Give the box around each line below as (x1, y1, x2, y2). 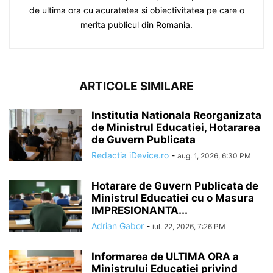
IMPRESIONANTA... (91, 204, 188, 216)
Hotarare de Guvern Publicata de (91, 180, 258, 192)
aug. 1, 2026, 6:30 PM (177, 151, 251, 160)
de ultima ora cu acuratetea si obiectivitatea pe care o (29, 5, 244, 15)
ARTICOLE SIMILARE (79, 79, 194, 93)
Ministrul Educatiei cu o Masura (91, 192, 254, 204)
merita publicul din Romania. (80, 19, 193, 30)
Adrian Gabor (91, 221, 144, 231)
